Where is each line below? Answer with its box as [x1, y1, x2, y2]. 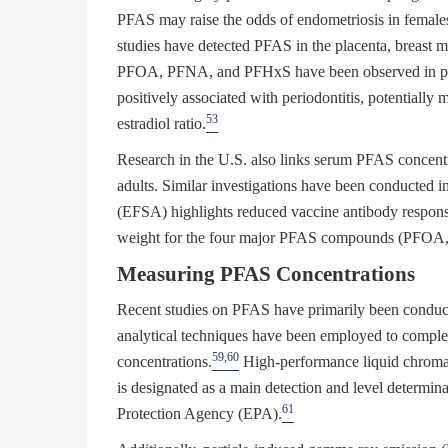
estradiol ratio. [117, 115, 206, 133]
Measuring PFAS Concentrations [117, 262, 415, 287]
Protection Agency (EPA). [117, 405, 282, 423]
